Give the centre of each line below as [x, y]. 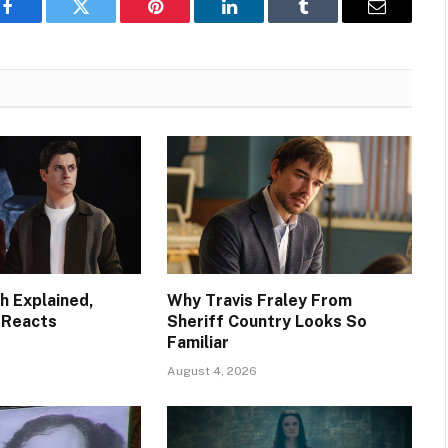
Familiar [197, 342]
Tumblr [328, 21]
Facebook [40, 21]
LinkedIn [260, 21]
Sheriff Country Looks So [266, 321]
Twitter [105, 21]
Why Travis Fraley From [259, 300]
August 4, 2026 [211, 370]
